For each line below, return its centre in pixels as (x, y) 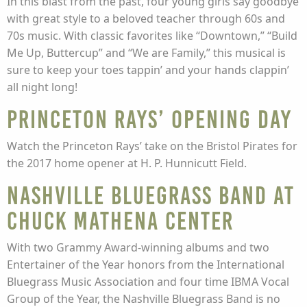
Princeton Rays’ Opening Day (149, 120)
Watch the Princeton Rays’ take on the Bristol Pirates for (152, 146)
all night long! (42, 87)
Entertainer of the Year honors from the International (146, 265)
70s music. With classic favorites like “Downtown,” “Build (152, 36)
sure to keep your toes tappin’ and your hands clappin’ (148, 70)
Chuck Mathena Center (120, 221)
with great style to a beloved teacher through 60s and (146, 19)
